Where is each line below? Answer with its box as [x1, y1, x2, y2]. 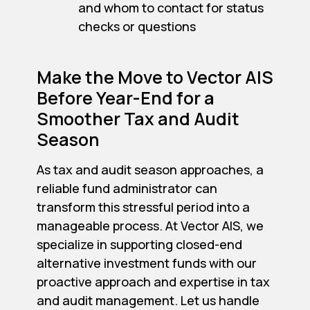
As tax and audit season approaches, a [36, 161, 264, 179]
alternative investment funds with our [36, 255, 257, 272]
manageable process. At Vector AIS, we [36, 217, 264, 235]
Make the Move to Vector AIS [36, 65, 273, 90]
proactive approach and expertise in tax [36, 273, 270, 291]
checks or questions [77, 18, 196, 35]
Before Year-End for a [36, 86, 215, 111]
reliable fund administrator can [36, 180, 217, 197]
